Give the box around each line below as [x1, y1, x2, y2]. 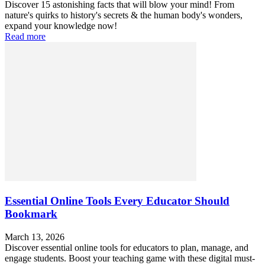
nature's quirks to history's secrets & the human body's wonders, [5, 10, 243, 21]
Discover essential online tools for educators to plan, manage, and [5, 242, 248, 253]
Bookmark [5, 207, 57, 220]
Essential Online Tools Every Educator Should [5, 194, 230, 207]
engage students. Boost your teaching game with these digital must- [5, 253, 255, 263]
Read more [5, 31, 46, 42]
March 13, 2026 [5, 231, 64, 242]
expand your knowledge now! [5, 21, 117, 31]
